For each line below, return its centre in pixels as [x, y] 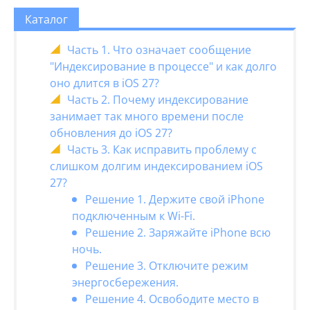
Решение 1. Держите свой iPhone [175, 199]
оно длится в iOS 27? [104, 83]
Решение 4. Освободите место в [172, 299]
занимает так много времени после [147, 116]
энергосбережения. [125, 282]
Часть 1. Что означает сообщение [159, 50]
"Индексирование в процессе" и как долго [163, 66]
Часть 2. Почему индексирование [158, 100]
